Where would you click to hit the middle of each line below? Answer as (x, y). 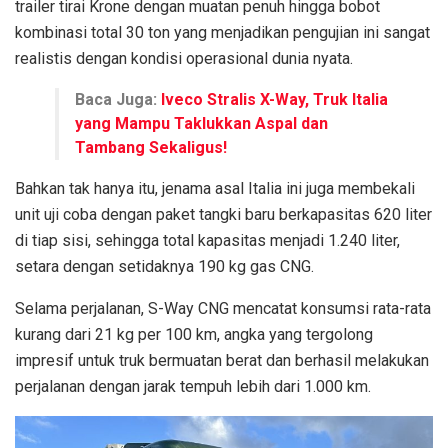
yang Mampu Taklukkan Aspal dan (201, 123)
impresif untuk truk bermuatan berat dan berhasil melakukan (222, 360)
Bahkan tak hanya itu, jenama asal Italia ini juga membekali (215, 188)
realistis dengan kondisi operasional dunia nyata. (184, 58)
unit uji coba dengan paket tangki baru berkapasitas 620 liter (223, 214)
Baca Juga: (118, 99)
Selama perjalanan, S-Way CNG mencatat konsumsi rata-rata (223, 308)
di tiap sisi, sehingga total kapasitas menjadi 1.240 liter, (207, 240)
